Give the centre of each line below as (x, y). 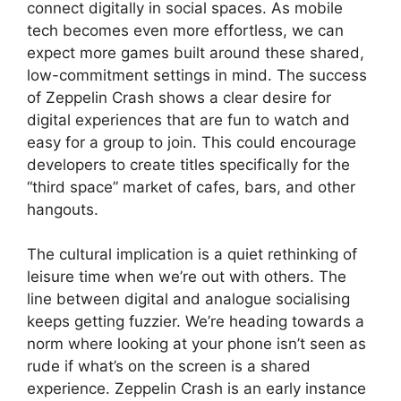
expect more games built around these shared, (196, 52)
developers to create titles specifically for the (188, 164)
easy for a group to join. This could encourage (192, 142)
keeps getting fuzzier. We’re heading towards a (196, 322)
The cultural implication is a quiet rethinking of (192, 255)
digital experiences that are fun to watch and (188, 119)
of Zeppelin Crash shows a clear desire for (179, 97)
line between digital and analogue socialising (188, 299)
